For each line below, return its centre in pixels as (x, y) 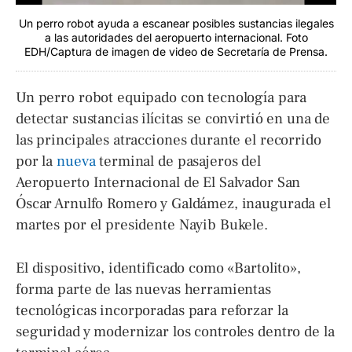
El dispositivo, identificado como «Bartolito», (158, 268)
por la (37, 161)
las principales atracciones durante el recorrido (169, 139)
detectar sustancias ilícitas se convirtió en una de (173, 118)
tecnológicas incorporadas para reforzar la (152, 310)
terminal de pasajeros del (180, 161)
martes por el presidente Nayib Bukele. (142, 224)
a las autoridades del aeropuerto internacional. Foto (176, 37)
